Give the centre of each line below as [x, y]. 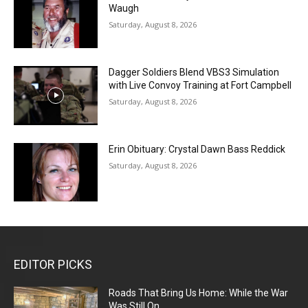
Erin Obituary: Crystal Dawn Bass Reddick [197, 149]
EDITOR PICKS [53, 265]
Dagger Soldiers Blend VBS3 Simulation [194, 72]
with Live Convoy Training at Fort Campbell [200, 85]
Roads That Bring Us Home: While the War [199, 293]
